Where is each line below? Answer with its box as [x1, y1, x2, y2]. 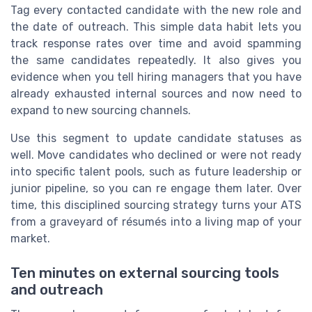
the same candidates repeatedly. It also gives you [10, 54, 302, 68]
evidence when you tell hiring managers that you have [10, 70, 302, 84]
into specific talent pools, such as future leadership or [10, 165, 302, 179]
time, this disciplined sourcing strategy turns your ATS [10, 198, 302, 212]
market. [10, 232, 50, 246]
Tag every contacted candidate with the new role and [10, 3, 302, 17]
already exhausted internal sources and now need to [10, 87, 302, 101]
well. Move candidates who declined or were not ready [10, 148, 302, 162]
